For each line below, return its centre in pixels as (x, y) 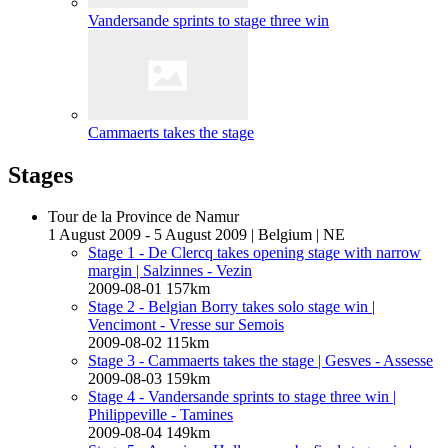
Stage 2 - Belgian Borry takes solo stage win (230, 307)
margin (112, 271)
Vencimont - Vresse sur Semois (186, 325)
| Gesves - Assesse (375, 361)
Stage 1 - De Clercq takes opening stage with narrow (254, 253)
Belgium (285, 235)
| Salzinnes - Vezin (194, 271)
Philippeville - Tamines (160, 415)
